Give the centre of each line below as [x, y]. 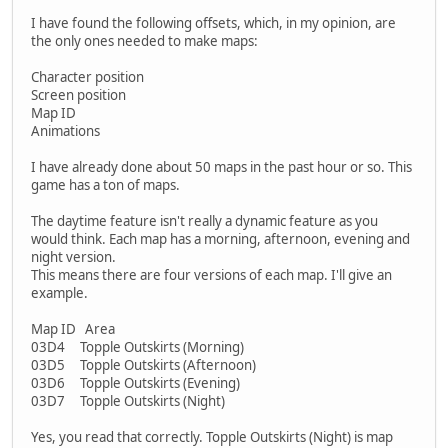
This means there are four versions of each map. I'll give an [211, 274]
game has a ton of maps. [105, 184]
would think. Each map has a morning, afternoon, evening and [220, 238]
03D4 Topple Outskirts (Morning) [137, 346]
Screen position [78, 94]
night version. [73, 256]
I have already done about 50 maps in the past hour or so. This [221, 166]
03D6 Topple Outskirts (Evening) [135, 382]
